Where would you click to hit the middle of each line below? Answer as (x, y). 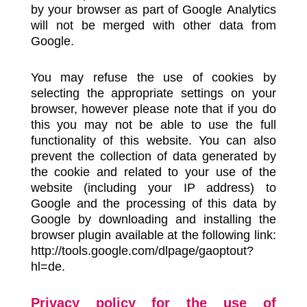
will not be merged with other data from (153, 25)
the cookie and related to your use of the (153, 172)
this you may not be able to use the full (153, 125)
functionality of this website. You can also (153, 140)
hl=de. (48, 267)
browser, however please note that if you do (153, 109)
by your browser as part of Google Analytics (153, 10)
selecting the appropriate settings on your (153, 93)
